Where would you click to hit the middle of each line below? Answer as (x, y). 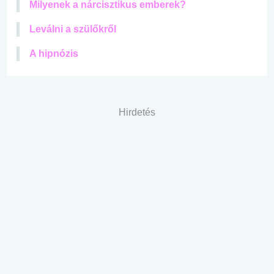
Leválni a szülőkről (73, 29)
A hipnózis (54, 53)
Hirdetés (137, 112)
